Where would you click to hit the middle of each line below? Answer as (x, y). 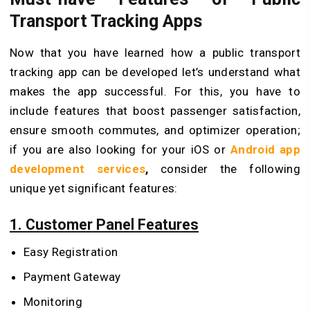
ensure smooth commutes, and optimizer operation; (155, 130)
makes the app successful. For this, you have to (155, 91)
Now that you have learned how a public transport (155, 52)
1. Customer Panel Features (104, 224)
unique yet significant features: (94, 188)
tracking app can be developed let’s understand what (155, 72)
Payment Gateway (72, 277)
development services (78, 168)
